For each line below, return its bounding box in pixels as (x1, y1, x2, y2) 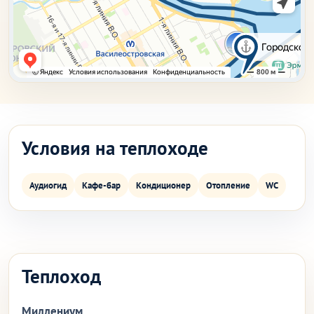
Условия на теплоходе (22, 136, 208, 160)
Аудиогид (29, 179, 67, 191)
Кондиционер (136, 179, 191, 191)
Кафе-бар (82, 179, 121, 191)
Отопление (206, 179, 250, 191)
